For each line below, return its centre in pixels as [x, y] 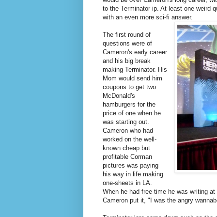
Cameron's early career [135, 52]
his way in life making [133, 174]
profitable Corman [127, 156]
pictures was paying [131, 165]
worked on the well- [130, 139]
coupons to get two [129, 87]
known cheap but [126, 148]
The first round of [127, 34]
